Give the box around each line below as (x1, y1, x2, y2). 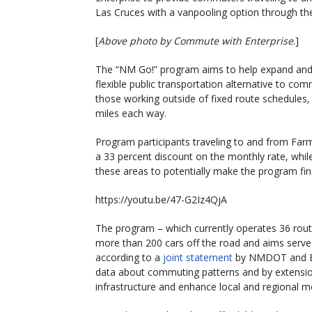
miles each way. (95, 106, 166, 120)
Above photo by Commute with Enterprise (98, 33, 293, 47)
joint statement (163, 250, 233, 264)
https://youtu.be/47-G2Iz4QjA (95, 192, 227, 206)
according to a (95, 250, 163, 264)
